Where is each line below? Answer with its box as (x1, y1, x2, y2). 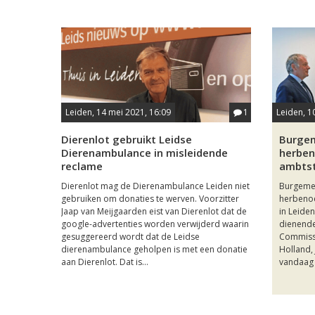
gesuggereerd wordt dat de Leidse (61, 230, 200, 243)
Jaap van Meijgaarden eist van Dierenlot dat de (61, 205, 247, 217)
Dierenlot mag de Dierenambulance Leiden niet (61, 179, 250, 192)
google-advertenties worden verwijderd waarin (61, 217, 249, 230)
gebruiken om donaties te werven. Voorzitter (61, 192, 239, 205)
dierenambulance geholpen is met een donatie (61, 243, 247, 255)
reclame (61, 158, 103, 173)
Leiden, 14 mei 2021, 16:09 (65, 105, 171, 118)
